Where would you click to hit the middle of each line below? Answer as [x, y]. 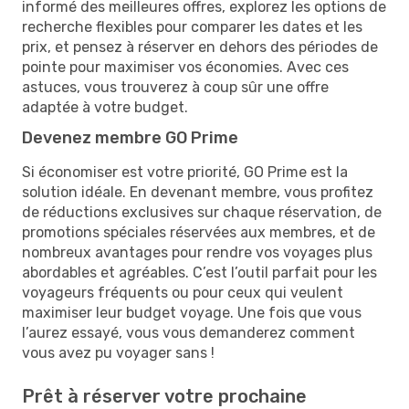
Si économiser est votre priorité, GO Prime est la [185, 172]
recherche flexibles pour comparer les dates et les [192, 26]
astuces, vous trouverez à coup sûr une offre [175, 87]
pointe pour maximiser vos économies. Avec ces [185, 67]
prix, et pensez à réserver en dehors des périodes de [200, 47]
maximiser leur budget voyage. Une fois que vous [192, 312]
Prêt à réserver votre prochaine [164, 396]
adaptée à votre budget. [105, 107]
